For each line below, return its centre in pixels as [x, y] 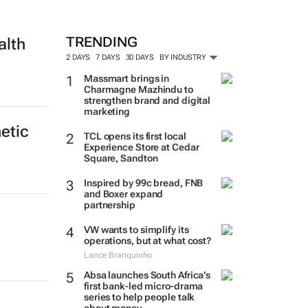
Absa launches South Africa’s [147, 275]
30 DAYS [140, 57]
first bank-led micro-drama [143, 286]
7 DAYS [108, 57]
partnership [109, 205]
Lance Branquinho [118, 255]
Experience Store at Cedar [141, 147]
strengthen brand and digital [147, 100]
